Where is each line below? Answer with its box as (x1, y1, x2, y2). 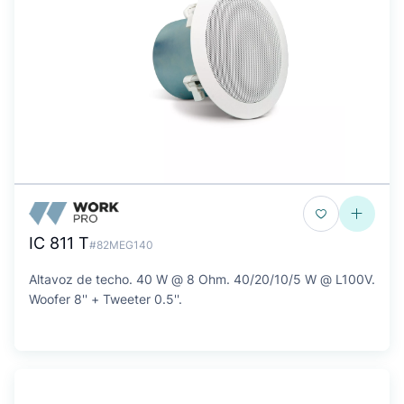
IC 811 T (29, 234, 89, 252)
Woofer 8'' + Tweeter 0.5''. (29, 291, 182, 307)
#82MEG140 (89, 238, 153, 252)
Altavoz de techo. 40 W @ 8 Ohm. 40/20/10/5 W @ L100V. (29, 271, 375, 287)
